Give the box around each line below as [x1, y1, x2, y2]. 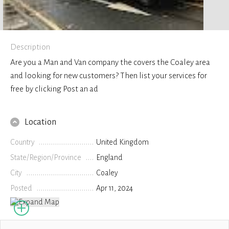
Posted [10, 184, 32, 192]
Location [25, 117, 56, 127]
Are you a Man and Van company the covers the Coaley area [10, 57, 210, 66]
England [96, 153, 123, 162]
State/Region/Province [10, 153, 81, 162]
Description [10, 42, 50, 51]
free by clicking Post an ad [10, 84, 98, 93]
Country [10, 138, 35, 146]
